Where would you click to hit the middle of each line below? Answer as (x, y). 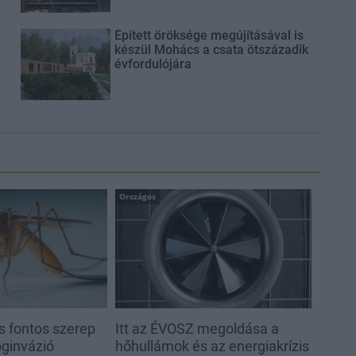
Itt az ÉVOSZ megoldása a (197, 328)
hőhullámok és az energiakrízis (212, 346)
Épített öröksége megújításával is (209, 35)
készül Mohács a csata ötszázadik (211, 49)
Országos (137, 197)
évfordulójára (153, 64)
